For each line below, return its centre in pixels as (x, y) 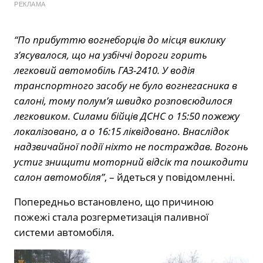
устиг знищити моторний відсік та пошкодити (131, 161)
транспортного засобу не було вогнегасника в (126, 85)
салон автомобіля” (59, 177)
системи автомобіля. (64, 232)
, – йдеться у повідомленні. (170, 177)
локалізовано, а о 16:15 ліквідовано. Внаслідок (122, 131)
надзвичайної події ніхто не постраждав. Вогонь (131, 146)
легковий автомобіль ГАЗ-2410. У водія (104, 70)
